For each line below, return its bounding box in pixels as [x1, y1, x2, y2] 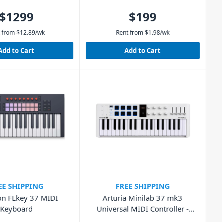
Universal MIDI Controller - [96, 204, 189, 214]
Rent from [115, 28, 143, 37]
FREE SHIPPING [115, 181, 170, 191]
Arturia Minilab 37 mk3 [103, 193, 183, 203]
